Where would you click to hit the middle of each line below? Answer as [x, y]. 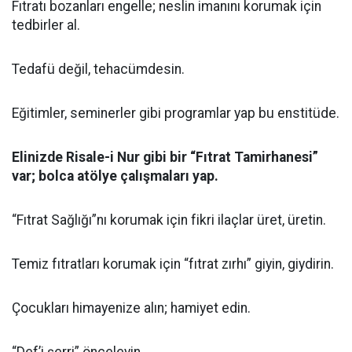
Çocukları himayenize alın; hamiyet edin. [131, 308]
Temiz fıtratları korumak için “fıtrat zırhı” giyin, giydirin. [173, 264]
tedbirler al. [46, 25]
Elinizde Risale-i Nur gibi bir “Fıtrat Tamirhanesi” [165, 157]
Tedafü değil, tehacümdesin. [98, 69]
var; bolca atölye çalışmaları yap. [115, 176]
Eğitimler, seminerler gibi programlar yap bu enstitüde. [176, 113]
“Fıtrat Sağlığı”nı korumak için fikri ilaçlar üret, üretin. [169, 220]
